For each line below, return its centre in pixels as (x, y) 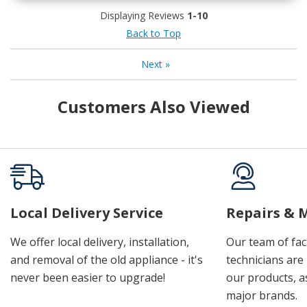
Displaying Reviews (143, 15)
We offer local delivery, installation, (100, 242)
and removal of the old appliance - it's (107, 259)
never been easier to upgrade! (88, 277)
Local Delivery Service (87, 212)
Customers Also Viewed (153, 106)
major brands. (262, 295)
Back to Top (153, 33)
